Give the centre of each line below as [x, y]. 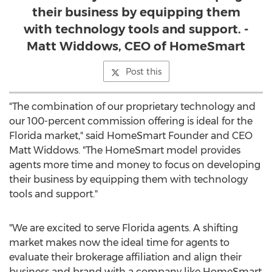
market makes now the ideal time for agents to [119, 243]
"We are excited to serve [66, 228]
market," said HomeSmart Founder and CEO [147, 136]
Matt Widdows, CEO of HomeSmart [136, 46]
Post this [143, 72]
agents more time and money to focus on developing [135, 165]
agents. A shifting [196, 228]
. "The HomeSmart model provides [159, 150]
